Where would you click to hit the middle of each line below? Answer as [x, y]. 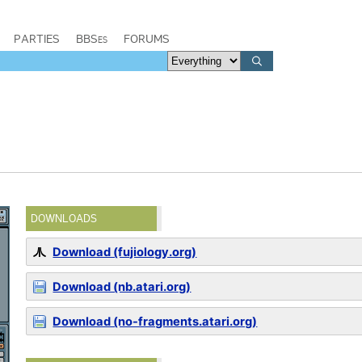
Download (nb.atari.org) [122, 287]
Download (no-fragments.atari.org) [155, 322]
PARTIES [37, 39]
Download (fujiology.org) [125, 252]
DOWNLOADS [64, 219]
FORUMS [147, 39]
